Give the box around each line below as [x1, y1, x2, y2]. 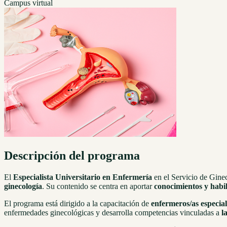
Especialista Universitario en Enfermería [13, 172, 152, 181]
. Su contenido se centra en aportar [42, 181, 154, 191]
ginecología [4, 181, 42, 191]
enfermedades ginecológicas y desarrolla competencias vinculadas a [4, 208, 221, 217]
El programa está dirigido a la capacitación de [4, 199, 151, 208]
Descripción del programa [4, 148, 140, 162]
